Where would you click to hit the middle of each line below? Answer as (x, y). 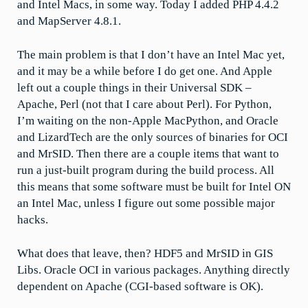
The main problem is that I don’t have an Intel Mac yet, (151, 54)
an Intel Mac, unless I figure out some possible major (146, 203)
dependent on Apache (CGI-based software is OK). (140, 286)
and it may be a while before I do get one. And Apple (145, 71)
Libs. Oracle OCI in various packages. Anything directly (154, 269)
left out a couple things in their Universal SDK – (134, 87)
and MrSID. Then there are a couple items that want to (148, 153)
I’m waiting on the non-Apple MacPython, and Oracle (148, 120)
